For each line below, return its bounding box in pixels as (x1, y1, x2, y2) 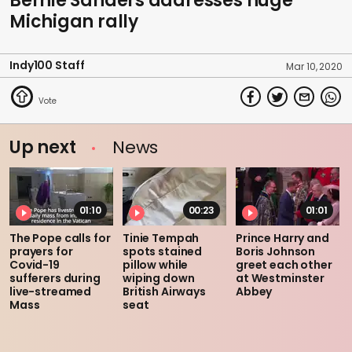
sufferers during (9, 270, 101, 287)
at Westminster (236, 270, 325, 287)
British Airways (123, 284, 206, 300)
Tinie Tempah (123, 230, 200, 247)
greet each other (236, 257, 332, 273)
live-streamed (9, 284, 92, 300)
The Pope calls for (9, 230, 111, 247)
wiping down (123, 270, 195, 287)
